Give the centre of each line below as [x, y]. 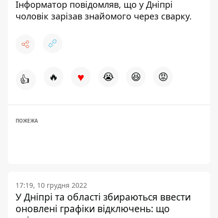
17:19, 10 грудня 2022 [51, 185]
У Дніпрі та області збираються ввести [103, 197]
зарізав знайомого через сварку [120, 16]
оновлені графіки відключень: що [93, 209]
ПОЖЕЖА [27, 121]
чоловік [33, 16]
